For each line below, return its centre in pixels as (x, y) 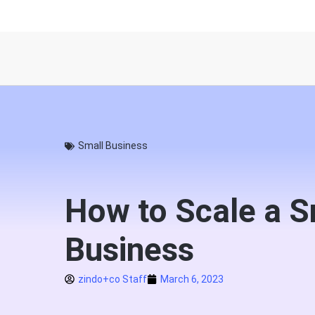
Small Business (113, 146)
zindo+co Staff (112, 279)
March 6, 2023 (192, 279)
